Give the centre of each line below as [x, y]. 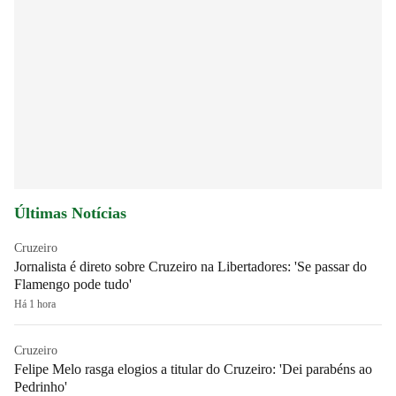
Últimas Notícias [70, 213]
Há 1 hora [35, 305]
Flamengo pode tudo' [73, 285]
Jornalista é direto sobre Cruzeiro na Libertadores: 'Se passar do [190, 267]
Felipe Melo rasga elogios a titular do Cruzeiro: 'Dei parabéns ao [193, 369]
